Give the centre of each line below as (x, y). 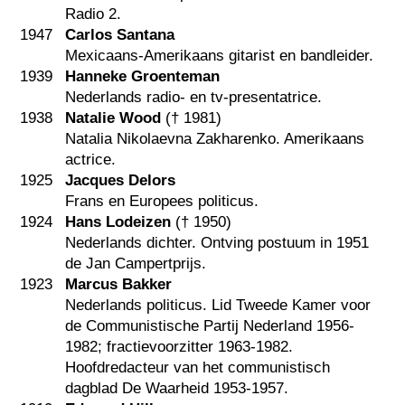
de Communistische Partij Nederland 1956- (210, 326)
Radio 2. (94, 14)
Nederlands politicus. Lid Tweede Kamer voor (218, 306)
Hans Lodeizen (118, 222)
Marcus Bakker (119, 285)
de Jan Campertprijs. (136, 264)
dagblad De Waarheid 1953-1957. (177, 389)
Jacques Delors (121, 181)
